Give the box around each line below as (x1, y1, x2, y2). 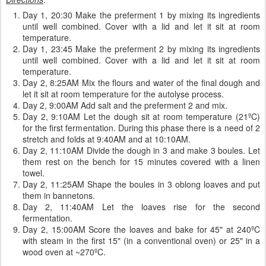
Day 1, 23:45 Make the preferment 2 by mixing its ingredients (23, 43, 260, 55)
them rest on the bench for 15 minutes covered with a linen (23, 156, 260, 167)
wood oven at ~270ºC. (23, 246, 106, 258)
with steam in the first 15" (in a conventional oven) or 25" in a (23, 235, 260, 246)
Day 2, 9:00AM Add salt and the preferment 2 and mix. (23, 99, 227, 111)
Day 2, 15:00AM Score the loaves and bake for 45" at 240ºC (23, 223, 260, 235)
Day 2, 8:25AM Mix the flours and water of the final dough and (23, 77, 260, 88)
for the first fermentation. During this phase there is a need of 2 (23, 122, 260, 134)
